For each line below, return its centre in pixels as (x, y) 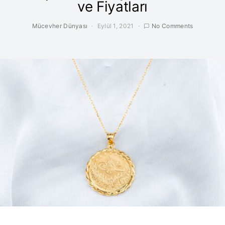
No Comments (173, 26)
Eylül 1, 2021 (116, 26)
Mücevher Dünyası (60, 26)
